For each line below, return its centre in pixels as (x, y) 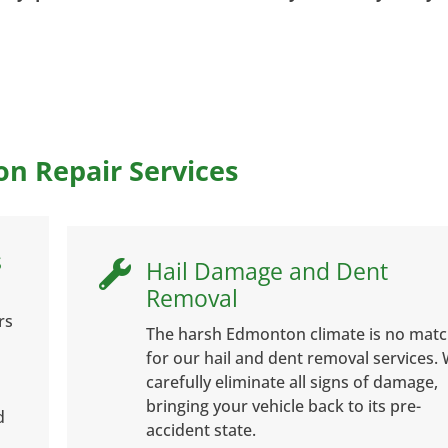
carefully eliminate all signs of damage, (291, 382)
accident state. (200, 430)
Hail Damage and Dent (266, 271)
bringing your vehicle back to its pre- (283, 406)
